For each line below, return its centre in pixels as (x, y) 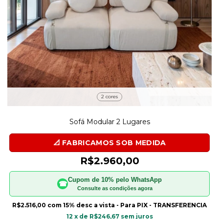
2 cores (109, 96)
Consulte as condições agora (115, 188)
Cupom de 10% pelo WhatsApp (115, 179)
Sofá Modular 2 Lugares (109, 121)
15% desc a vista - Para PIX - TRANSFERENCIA (135, 205)
